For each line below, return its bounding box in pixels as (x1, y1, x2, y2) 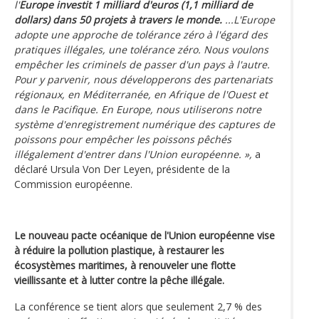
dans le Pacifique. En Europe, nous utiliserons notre (14, 102, 261, 116)
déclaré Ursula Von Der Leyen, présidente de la (14, 162, 230, 176)
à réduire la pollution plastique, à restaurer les (14, 243, 224, 257)
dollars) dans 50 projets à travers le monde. (14, 12, 222, 26)
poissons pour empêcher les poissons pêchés (14, 132, 231, 146)
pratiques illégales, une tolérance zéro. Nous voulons (14, 42, 268, 56)
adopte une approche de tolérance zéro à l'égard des (14, 27, 268, 41)
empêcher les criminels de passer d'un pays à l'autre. (14, 57, 270, 71)
